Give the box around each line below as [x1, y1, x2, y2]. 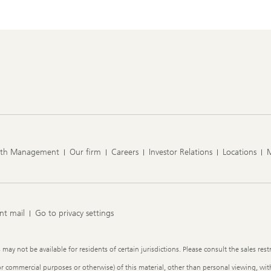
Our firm [70, 147, 101, 158]
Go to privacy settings [35, 208, 114, 219]
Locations [223, 147, 256, 158]
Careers [111, 147, 139, 158]
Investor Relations [149, 147, 212, 158]
